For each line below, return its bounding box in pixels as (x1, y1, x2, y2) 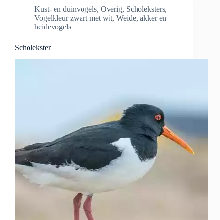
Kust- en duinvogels (34, 5, 97, 14)
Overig (101, 5, 122, 14)
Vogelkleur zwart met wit (34, 14, 112, 23)
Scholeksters (126, 5, 165, 14)
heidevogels (34, 23, 71, 31)
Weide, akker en (116, 14, 166, 23)
